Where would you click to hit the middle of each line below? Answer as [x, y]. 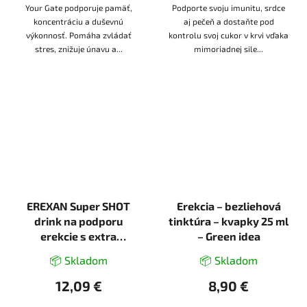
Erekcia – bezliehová [229, 206]
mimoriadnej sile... [229, 49]
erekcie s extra [78, 236]
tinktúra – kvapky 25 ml [229, 221]
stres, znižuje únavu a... [78, 49]
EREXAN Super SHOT [78, 206]
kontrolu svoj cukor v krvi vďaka [229, 35]
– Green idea [229, 236]
